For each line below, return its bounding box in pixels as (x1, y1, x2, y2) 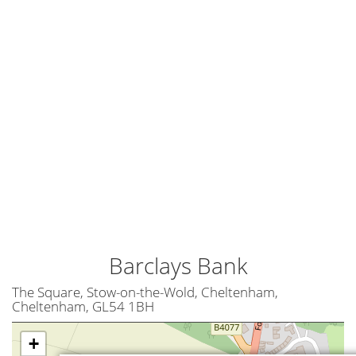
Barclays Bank (108, 250, 248, 281)
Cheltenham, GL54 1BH (12, 297, 154, 315)
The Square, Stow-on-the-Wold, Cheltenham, (12, 283, 278, 301)
